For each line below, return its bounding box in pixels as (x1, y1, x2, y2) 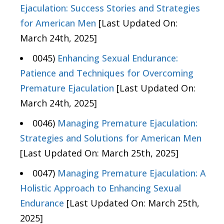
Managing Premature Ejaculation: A (57, 166, 206, 179)
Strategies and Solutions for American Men (20, 131, 201, 144)
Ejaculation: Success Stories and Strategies (20, 1, 200, 14)
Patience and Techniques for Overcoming (20, 66, 193, 79)
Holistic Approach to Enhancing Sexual (20, 181, 181, 194)
